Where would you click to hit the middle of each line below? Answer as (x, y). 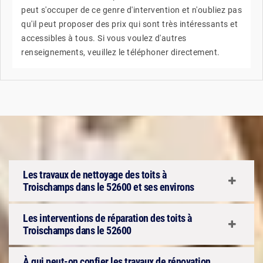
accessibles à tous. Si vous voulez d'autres (104, 38)
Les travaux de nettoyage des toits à (95, 175)
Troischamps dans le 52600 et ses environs (109, 187)
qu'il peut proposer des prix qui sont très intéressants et (129, 24)
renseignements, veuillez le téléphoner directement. (121, 52)
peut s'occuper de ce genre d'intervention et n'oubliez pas (131, 10)
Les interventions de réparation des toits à (107, 218)
